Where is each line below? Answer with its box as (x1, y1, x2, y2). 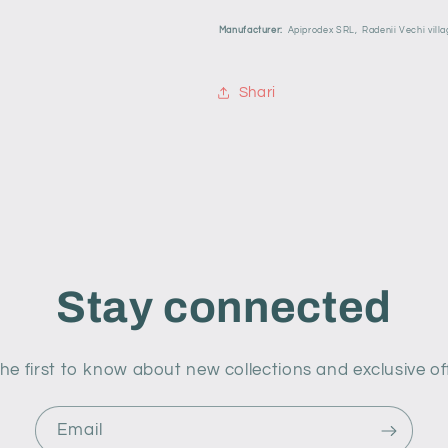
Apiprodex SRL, (287, 24, 358, 35)
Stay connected (55, 283, 393, 332)
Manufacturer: (218, 24, 283, 35)
